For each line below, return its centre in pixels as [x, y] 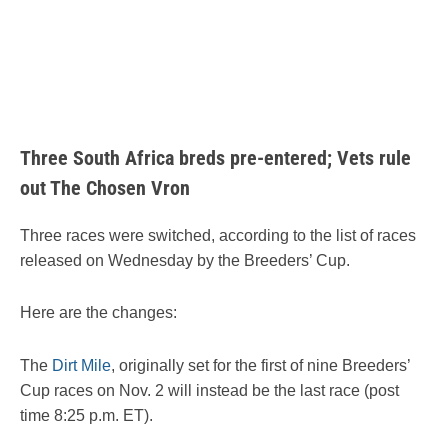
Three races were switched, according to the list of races [218, 236]
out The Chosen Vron [105, 188]
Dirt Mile [81, 365]
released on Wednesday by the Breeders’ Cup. [185, 261]
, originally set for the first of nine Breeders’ [260, 365]
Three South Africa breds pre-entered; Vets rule [215, 158]
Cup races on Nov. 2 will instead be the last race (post [209, 390]
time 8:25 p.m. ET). [86, 415]
